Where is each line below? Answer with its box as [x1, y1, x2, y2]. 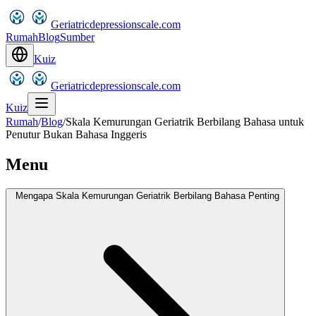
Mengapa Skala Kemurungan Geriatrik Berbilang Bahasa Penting [16, 190, 279, 201]
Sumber [60, 31, 95, 43]
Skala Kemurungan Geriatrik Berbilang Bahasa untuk [66, 116, 304, 128]
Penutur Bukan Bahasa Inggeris [6, 128, 147, 140]
